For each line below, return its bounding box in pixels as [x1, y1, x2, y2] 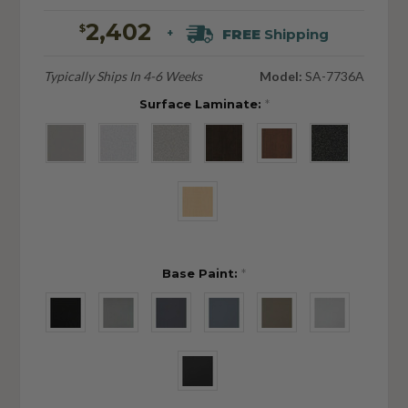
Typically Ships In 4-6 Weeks [43, 67, 202, 84]
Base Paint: [162, 265, 241, 280]
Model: [260, 67, 303, 84]
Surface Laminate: [138, 96, 265, 111]
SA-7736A [302, 67, 365, 84]
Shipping [260, 25, 330, 43]
